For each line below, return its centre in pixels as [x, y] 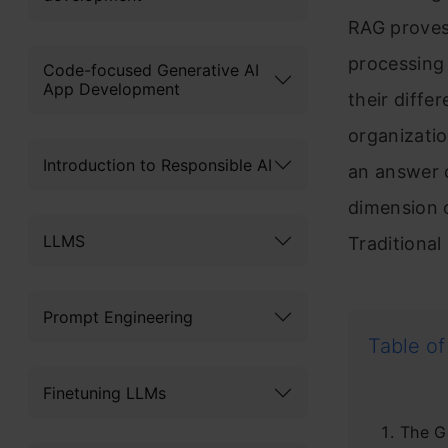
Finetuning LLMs [104, 392]
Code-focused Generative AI [151, 70]
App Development [111, 89]
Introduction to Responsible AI [157, 164]
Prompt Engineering [118, 316]
